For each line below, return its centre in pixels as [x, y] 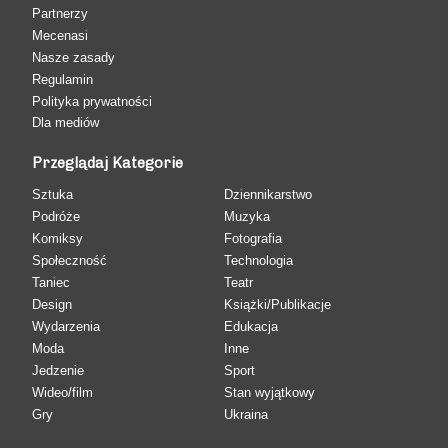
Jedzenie [58, 370]
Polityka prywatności [92, 101]
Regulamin [63, 79]
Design [52, 304]
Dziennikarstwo [268, 194]
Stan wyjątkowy [269, 392]
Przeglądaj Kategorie [108, 162]
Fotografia [253, 238]
